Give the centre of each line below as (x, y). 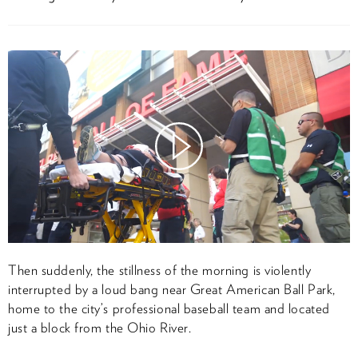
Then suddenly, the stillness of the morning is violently (160, 270)
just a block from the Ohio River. (100, 327)
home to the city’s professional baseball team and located (169, 308)
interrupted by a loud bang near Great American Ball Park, (172, 289)
